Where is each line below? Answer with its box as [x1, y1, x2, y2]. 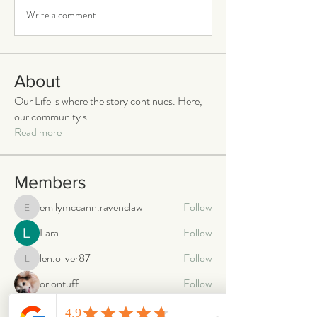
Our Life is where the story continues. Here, [14, 92, 202, 109]
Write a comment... [26, 8, 103, 23]
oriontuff [40, 275, 79, 292]
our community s [14, 108, 87, 125]
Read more [14, 123, 62, 140]
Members [14, 171, 86, 192]
